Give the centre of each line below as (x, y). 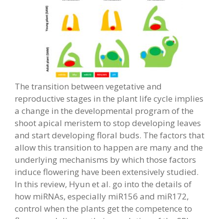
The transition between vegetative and (88, 86)
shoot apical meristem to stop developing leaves (108, 123)
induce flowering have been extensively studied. (107, 172)
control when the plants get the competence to (103, 208)
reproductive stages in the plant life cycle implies (109, 99)
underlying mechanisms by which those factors (105, 160)
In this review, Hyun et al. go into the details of (103, 184)
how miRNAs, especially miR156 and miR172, (102, 196)
